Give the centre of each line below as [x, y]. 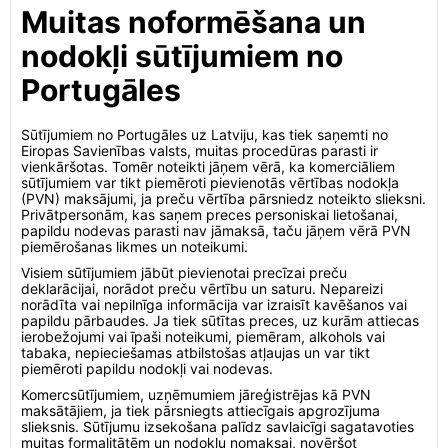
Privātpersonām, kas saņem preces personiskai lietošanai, [209, 214]
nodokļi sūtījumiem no [182, 56]
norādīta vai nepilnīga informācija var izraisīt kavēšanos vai [214, 304]
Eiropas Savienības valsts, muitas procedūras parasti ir [199, 150]
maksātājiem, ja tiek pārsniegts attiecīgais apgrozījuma [200, 410]
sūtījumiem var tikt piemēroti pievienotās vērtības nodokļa [210, 182]
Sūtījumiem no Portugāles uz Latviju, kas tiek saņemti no [204, 134]
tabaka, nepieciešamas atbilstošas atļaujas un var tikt [195, 352]
